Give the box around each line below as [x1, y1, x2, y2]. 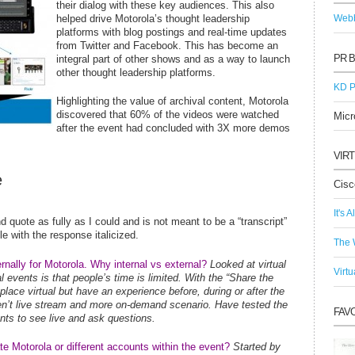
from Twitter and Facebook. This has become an [56, 39, 278, 52]
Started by [233, 341, 281, 353]
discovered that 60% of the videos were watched [56, 109, 279, 120]
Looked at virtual [210, 258, 286, 270]
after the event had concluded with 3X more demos [56, 122, 290, 134]
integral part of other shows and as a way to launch [56, 52, 290, 65]
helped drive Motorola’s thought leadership [56, 12, 250, 25]
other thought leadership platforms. [56, 66, 216, 78]
